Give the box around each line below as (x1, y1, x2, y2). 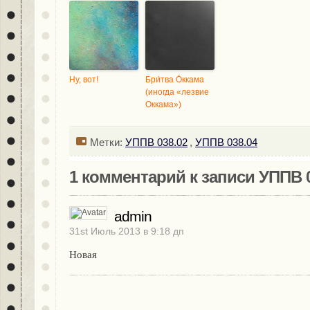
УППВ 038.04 (195, 136, 257, 148)
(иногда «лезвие (145, 87, 209, 97)
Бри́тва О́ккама (145, 75, 204, 84)
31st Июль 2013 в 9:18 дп (69, 226, 184, 237)
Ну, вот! (69, 75, 98, 84)
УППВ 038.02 (125, 136, 188, 148)
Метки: (90, 136, 125, 148)
